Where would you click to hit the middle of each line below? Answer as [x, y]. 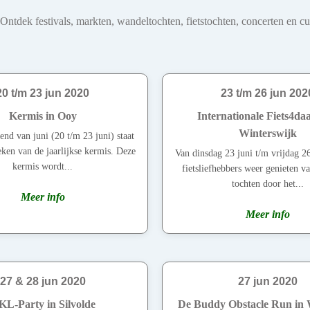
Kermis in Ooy [43, 116]
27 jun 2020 [267, 282]
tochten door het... [267, 184]
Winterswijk [267, 134]
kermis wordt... [43, 167]
